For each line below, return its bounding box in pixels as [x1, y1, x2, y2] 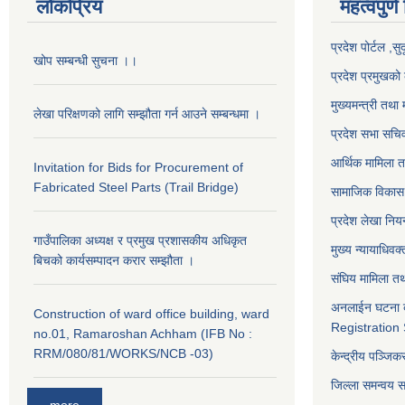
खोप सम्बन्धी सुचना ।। [33, 53, 137, 68]
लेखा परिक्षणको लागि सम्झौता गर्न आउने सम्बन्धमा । [33, 107, 260, 121]
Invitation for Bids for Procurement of [33, 160, 243, 174]
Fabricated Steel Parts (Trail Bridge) [33, 180, 239, 194]
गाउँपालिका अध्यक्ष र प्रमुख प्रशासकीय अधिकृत [33, 233, 247, 248]
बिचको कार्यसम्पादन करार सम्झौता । [33, 253, 194, 268]
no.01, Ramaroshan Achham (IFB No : [33, 326, 252, 341]
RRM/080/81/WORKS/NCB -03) [33, 346, 213, 361]
